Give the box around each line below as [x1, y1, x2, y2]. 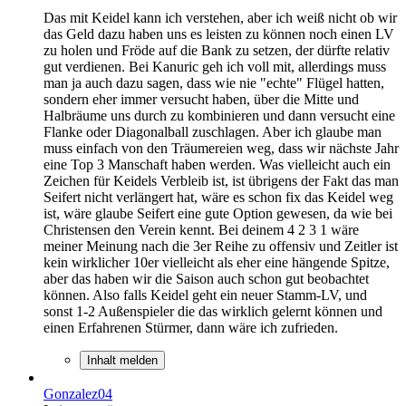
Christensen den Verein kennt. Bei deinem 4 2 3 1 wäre [43, 221, 359, 237]
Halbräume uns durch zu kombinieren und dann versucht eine [43, 107, 395, 123]
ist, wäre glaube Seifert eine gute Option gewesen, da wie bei [43, 205, 392, 221]
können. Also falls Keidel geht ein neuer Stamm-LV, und [43, 286, 367, 303]
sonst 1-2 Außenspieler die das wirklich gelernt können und [43, 303, 382, 319]
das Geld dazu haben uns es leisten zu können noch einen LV [43, 25, 394, 42]
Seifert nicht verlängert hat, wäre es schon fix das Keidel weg [43, 188, 393, 205]
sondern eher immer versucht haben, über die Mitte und [43, 91, 359, 107]
